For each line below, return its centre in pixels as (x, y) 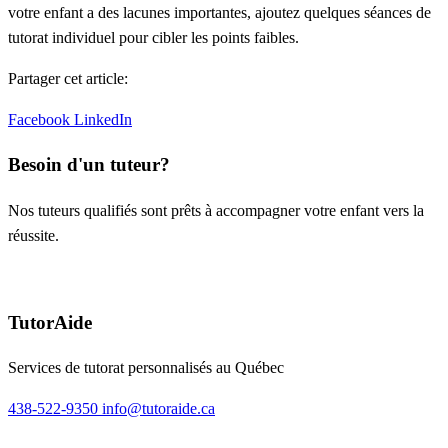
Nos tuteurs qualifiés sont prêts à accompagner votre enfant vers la (216, 210)
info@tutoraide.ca (158, 409)
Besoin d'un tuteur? (89, 165)
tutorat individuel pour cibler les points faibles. (153, 37)
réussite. (33, 235)
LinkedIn (103, 119)
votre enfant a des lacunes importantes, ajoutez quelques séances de (219, 12)
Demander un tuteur (110, 276)
